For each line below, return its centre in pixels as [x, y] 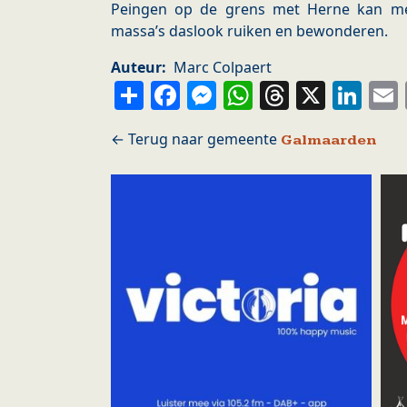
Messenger [297, 94]
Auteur [136, 68]
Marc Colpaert [223, 68]
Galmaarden [329, 141]
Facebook [248, 94]
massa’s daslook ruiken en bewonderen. [251, 31]
